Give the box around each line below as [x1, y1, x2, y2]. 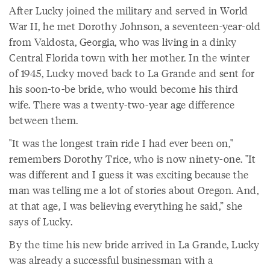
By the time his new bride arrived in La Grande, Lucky [9, 237, 260, 252]
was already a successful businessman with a [9, 253, 213, 268]
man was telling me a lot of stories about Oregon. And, [9, 183, 259, 198]
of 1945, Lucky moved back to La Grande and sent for [9, 66, 255, 81]
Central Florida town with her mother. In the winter [9, 50, 250, 65]
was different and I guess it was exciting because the [9, 167, 249, 182]
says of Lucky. [9, 214, 72, 229]
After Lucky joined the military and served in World [9, 3, 248, 18]
